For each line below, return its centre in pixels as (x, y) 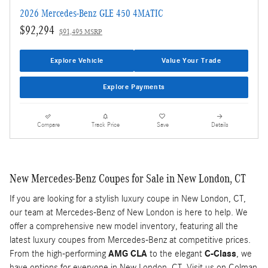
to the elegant (176, 254)
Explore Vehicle (77, 61)
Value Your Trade (191, 61)
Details (220, 125)
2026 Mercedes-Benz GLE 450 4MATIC (92, 14)
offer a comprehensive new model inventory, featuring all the (124, 226)
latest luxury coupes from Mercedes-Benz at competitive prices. (130, 240)
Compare (48, 125)
